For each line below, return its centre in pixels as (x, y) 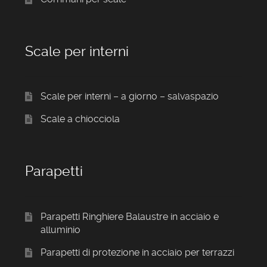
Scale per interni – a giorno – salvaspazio (129, 97)
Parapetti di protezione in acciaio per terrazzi (137, 252)
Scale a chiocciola (80, 119)
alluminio (60, 229)
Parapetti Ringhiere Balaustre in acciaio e (129, 216)
